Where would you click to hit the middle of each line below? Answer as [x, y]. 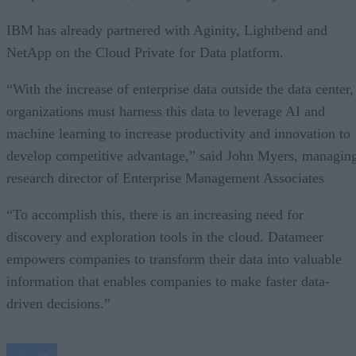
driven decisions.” [58, 303]
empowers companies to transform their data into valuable [174, 259]
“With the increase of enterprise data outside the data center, [180, 89]
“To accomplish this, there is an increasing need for [155, 214]
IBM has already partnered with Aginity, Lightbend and [167, 30]
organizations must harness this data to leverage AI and [166, 111]
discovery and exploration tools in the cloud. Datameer [165, 236]
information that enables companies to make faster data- [168, 281]
